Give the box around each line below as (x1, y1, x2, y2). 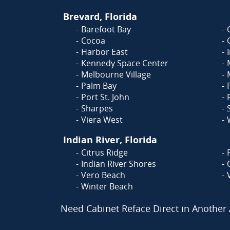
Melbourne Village (81, 69, 151, 80)
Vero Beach (81, 169, 125, 181)
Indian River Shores (81, 158, 156, 169)
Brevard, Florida (63, 10, 137, 23)
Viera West (81, 114, 123, 125)
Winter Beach (81, 181, 133, 192)
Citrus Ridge (81, 147, 128, 158)
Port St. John (81, 91, 129, 103)
